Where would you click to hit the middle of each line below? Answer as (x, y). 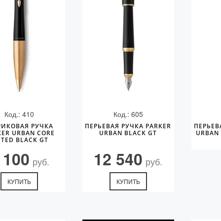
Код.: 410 (19, 114)
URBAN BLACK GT (128, 133)
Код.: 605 (128, 114)
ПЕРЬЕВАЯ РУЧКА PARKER (128, 126)
